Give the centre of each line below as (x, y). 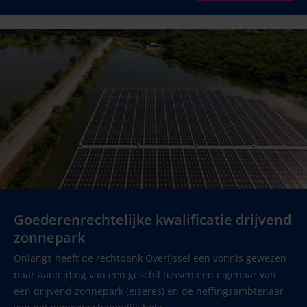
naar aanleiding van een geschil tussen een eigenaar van (145, 274)
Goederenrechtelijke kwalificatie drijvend (152, 219)
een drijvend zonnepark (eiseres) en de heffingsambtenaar (149, 291)
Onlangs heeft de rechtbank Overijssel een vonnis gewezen (150, 258)
